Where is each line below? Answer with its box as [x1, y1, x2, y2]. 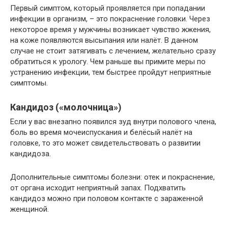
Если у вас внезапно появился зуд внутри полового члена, [10, 117, 216, 127]
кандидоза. [10, 149, 51, 159]
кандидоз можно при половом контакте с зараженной [10, 194, 203, 204]
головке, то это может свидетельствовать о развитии [10, 138, 201, 148]
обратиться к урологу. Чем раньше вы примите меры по [10, 57, 206, 67]
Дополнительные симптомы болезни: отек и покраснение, [10, 173, 215, 182]
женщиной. [10, 205, 49, 214]
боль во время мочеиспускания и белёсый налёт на [10, 128, 192, 137]
